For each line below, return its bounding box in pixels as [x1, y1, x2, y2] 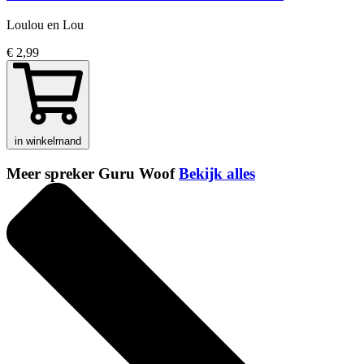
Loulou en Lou [6, 18, 84, 32]
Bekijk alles [179, 165, 255, 183]
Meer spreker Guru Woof [6, 165, 179, 183]
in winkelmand [15, 135, 81, 148]
